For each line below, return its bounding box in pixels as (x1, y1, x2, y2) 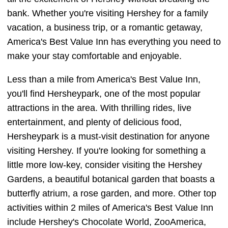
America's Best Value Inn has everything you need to (7, 37, 221, 47)
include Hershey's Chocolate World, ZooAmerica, (7, 217, 206, 227)
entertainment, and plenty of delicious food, (7, 117, 182, 127)
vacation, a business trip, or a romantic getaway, (7, 22, 203, 33)
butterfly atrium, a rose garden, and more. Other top (7, 188, 216, 198)
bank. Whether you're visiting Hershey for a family (7, 8, 208, 18)
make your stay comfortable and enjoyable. (7, 51, 182, 61)
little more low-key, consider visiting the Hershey (7, 160, 202, 170)
